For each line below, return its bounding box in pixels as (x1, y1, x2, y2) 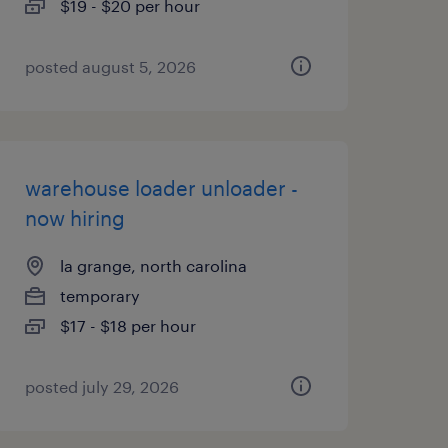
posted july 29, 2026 (24, 377, 179, 396)
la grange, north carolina (59, 256, 247, 275)
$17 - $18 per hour (59, 316, 196, 335)
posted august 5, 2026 (24, 57, 196, 76)
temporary (59, 286, 140, 305)
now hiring (24, 206, 125, 230)
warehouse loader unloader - (24, 176, 298, 200)
